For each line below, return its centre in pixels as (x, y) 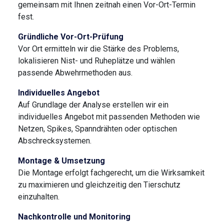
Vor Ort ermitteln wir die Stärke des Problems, (98, 48)
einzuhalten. (39, 196)
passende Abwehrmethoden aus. (75, 72)
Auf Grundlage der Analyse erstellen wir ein (93, 104)
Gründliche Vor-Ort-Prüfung (71, 36)
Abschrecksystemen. (55, 140)
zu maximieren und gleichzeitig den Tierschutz (99, 184)
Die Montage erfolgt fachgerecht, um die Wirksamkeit (111, 172)
